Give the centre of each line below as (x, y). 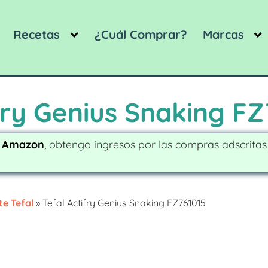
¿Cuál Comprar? (141, 34)
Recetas (37, 34)
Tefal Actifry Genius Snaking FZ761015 (124, 203)
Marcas (223, 34)
